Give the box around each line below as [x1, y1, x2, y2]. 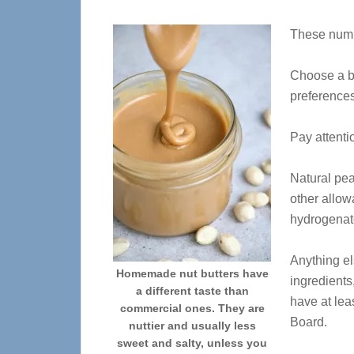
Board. [290, 315, 327, 329]
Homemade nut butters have [115, 267, 269, 280]
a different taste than [135, 284, 249, 297]
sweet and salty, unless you [117, 337, 267, 349]
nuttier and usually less [128, 319, 256, 332]
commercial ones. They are [119, 302, 265, 314]
